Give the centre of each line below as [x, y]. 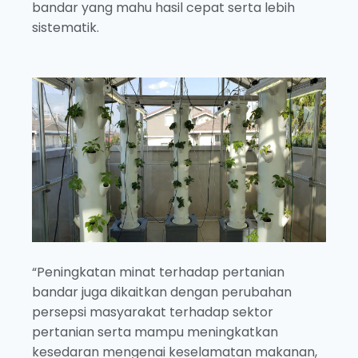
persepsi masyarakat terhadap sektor [153, 312]
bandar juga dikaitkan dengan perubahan [162, 292]
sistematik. [66, 27]
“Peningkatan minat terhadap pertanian [158, 272]
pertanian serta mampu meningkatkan [155, 332]
